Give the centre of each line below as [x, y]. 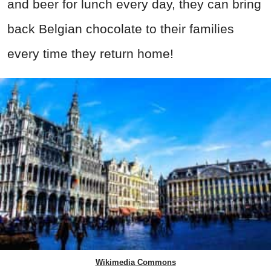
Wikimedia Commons [135, 263]
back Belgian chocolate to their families [121, 29]
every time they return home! [90, 54]
